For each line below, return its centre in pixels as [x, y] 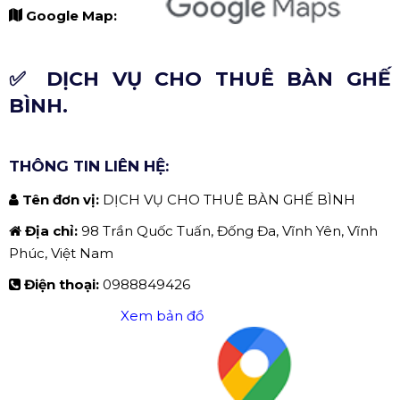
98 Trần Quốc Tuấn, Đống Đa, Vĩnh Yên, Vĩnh [229, 231]
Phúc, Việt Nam [61, 254]
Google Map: [73, 15]
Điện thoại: [63, 285]
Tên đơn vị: [62, 200]
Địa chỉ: [53, 231]
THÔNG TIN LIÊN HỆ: [89, 167]
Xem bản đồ [162, 316]
